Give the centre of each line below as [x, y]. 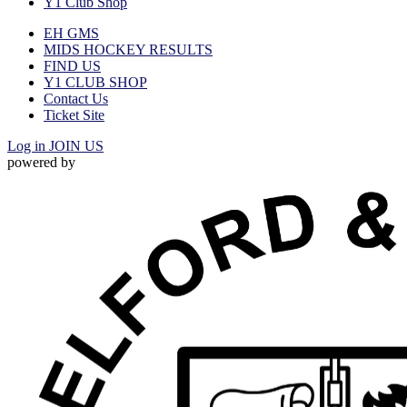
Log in [28, 146]
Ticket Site [74, 115]
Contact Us [76, 99]
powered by [41, 162]
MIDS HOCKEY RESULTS [128, 50]
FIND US [72, 66]
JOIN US [76, 146]
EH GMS [71, 33]
